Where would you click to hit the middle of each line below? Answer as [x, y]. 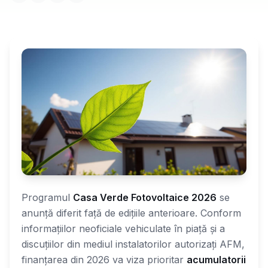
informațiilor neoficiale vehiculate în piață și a [123, 228]
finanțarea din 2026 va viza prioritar [104, 259]
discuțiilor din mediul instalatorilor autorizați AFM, [133, 244]
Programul [47, 197]
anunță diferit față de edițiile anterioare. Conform [131, 213]
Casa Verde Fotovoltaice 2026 [145, 197]
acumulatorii [216, 259]
